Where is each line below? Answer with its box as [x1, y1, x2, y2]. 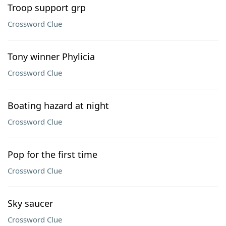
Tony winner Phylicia [8, 50, 95, 63]
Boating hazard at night [8, 99, 109, 111]
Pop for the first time [8, 148, 97, 160]
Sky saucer [8, 197, 53, 209]
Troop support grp [8, 2, 86, 14]
